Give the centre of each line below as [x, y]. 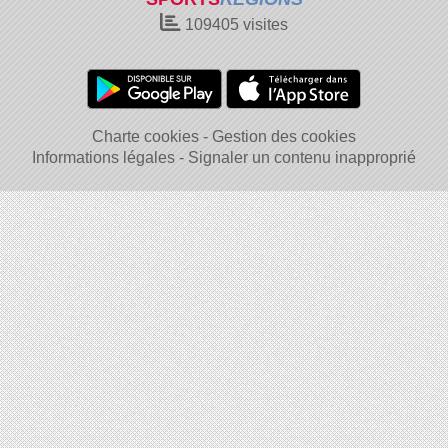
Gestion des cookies [284, 136]
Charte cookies [145, 136]
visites [263, 24]
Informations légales [103, 157]
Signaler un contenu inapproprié [302, 157]
